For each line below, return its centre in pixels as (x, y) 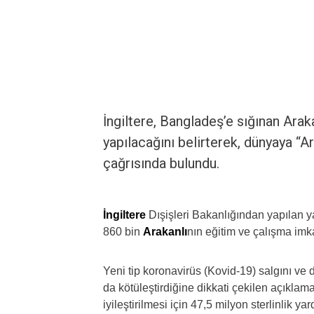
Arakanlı (165, 232)
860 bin (123, 232)
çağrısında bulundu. (161, 163)
